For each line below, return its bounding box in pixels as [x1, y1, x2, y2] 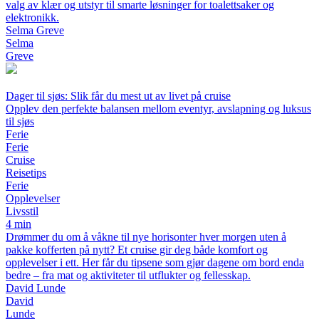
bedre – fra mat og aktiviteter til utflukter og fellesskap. [6, 268, 251, 281]
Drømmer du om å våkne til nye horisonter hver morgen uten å [6, 230, 286, 243]
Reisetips [6, 166, 46, 179]
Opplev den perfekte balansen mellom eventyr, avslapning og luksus [6, 102, 311, 115]
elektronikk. [6, 11, 59, 23]
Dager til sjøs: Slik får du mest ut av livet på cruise [6, 89, 231, 102]
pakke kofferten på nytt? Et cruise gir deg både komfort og [6, 243, 268, 256]
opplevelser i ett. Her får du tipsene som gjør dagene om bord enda [6, 256, 304, 268]
